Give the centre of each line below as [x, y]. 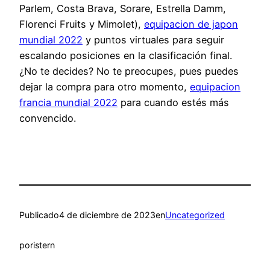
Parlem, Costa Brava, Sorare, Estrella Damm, [123, 9]
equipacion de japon [191, 24]
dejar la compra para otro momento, [105, 87]
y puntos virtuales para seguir [153, 40]
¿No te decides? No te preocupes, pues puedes [129, 71]
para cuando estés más [173, 103]
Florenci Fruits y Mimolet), [82, 24]
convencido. [48, 118]
